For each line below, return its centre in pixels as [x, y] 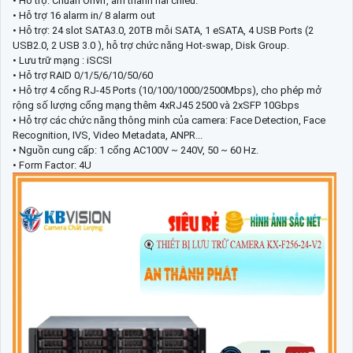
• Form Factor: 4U [52, 165]
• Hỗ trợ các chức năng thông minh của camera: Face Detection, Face [169, 121]
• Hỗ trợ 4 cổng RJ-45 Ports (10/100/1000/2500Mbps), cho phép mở [167, 91]
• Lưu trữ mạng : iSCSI [62, 61]
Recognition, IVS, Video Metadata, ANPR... [108, 136]
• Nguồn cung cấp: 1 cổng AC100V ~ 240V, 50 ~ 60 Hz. [136, 150]
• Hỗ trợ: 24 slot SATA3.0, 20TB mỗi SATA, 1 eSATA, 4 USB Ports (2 [163, 31]
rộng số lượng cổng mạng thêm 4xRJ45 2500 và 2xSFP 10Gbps [156, 106]
